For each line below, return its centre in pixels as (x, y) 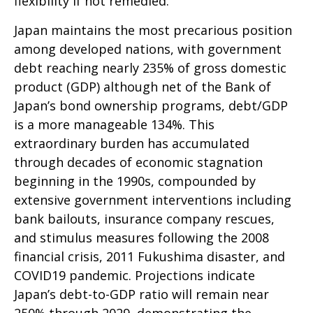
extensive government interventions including (153, 200)
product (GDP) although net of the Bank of (143, 87)
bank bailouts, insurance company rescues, (144, 219)
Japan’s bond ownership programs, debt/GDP (151, 105)
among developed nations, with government (148, 49)
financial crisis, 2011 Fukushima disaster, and (150, 256)
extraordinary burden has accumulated (132, 143)
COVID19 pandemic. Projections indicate (134, 275)
